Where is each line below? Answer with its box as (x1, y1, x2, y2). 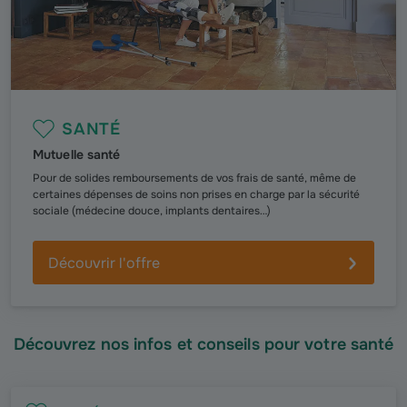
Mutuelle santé (33, 146, 121, 163)
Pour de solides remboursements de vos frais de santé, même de (33, 171, 356, 185)
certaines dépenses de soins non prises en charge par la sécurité (33, 187, 360, 202)
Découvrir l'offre (48, 253, 160, 273)
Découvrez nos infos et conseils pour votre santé (13, 334, 394, 354)
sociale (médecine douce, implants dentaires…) (33, 203, 271, 218)
